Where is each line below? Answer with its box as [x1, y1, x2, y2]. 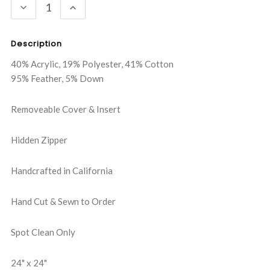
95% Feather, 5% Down [11, 73, 104, 84]
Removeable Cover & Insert [11, 104, 121, 115]
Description [11, 38, 62, 50]
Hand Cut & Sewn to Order [11, 196, 116, 207]
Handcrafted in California [11, 165, 113, 177]
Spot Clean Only [11, 227, 75, 238]
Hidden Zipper [11, 134, 67, 146]
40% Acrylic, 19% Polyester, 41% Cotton [11, 58, 174, 70]
